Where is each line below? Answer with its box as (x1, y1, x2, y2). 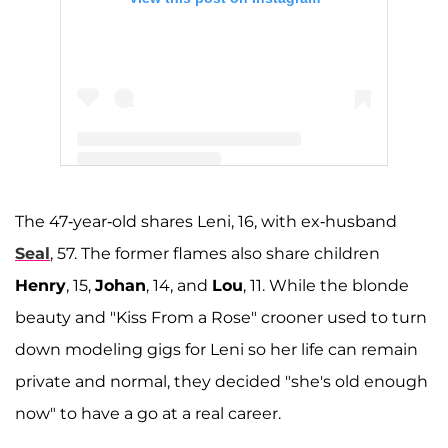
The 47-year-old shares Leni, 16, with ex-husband (15, 211, 397, 231)
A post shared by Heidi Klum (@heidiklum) (91, 198, 357, 215)
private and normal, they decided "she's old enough (15, 371, 428, 391)
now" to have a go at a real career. (15, 403, 281, 423)
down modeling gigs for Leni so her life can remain (15, 339, 418, 359)
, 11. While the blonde (243, 275, 409, 295)
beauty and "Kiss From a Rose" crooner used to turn (15, 307, 427, 327)
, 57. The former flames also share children (50, 243, 380, 263)
